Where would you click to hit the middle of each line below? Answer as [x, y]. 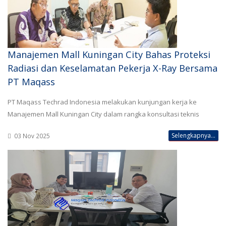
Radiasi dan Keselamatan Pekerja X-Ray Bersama [112, 68]
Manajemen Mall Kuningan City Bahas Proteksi [109, 54]
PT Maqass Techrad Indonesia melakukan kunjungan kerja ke [102, 102]
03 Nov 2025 [31, 136]
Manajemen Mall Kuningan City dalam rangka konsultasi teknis [103, 114]
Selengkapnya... [193, 135]
